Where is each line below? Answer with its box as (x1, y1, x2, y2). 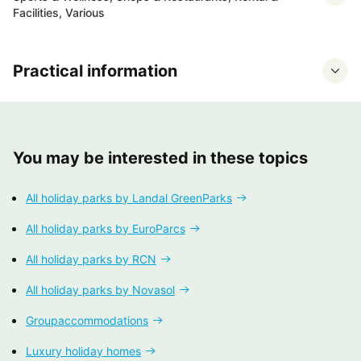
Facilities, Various (13, 5, 105, 19)
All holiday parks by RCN (26, 251, 156, 266)
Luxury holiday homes (26, 343, 141, 358)
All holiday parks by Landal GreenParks (26, 190, 232, 205)
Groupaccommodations (26, 313, 148, 327)
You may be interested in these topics (13, 147, 308, 168)
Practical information (13, 60, 177, 81)
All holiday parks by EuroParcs (26, 221, 185, 235)
